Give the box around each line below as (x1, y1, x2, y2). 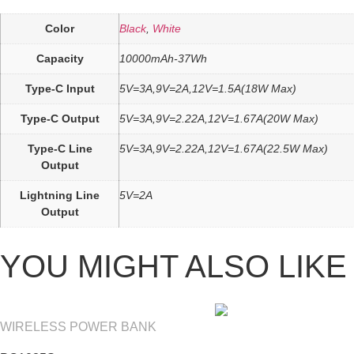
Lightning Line (20, 189, 100, 202)
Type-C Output (20, 112, 100, 126)
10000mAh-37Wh (119, 52, 207, 66)
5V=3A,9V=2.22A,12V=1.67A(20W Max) (119, 112, 318, 126)
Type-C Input (24, 82, 95, 96)
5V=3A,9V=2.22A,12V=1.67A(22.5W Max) (119, 142, 328, 156)
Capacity (36, 52, 84, 66)
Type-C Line (27, 142, 92, 156)
